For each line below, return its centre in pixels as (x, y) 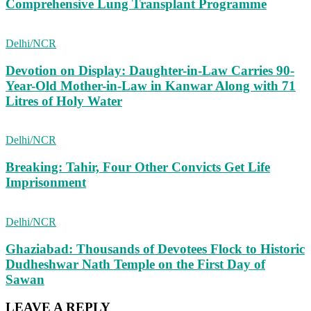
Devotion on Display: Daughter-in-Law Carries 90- (150, 70)
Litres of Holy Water (64, 101)
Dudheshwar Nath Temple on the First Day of (135, 264)
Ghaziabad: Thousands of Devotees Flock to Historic (155, 249)
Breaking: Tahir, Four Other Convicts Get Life (138, 167)
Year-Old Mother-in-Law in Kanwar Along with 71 (151, 85)
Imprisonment (46, 183)
